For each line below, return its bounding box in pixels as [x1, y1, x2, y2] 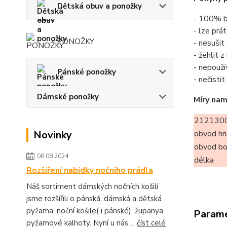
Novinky [33, 128, 72, 142]
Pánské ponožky [57, 66, 116, 77]
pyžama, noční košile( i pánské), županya [26, 205, 165, 216]
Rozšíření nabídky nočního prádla [26, 164, 153, 176]
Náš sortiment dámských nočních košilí [26, 181, 158, 192]
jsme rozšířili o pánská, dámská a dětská [26, 193, 162, 204]
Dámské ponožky [37, 91, 99, 102]
